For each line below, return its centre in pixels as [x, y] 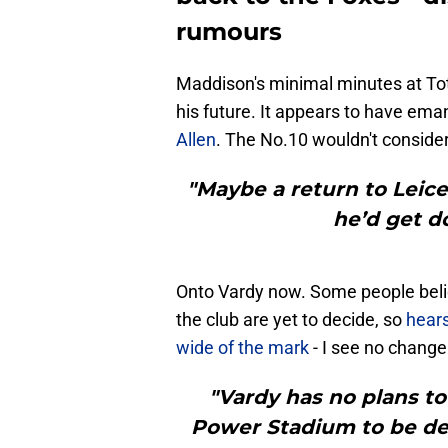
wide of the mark [242, 348]
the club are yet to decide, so [291, 320]
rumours [229, 32]
